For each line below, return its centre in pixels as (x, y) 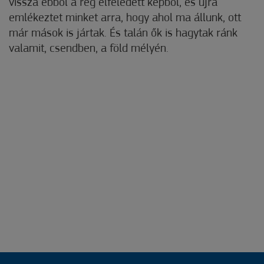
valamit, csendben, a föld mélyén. (89, 49)
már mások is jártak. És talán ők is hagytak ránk (123, 34)
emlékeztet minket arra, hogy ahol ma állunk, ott (125, 19)
